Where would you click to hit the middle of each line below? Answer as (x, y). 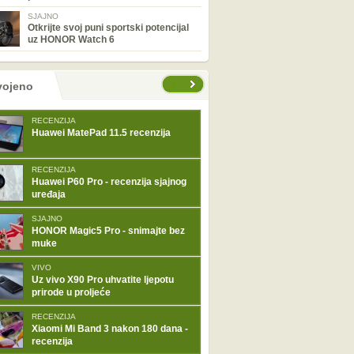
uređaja (49, 194)
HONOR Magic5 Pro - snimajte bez (108, 231)
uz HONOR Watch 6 (71, 40)
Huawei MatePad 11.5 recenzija (101, 133)
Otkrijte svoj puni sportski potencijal (108, 28)
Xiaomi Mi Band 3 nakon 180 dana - (110, 329)
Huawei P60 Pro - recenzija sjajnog (109, 182)
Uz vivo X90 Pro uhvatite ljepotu (103, 280)
